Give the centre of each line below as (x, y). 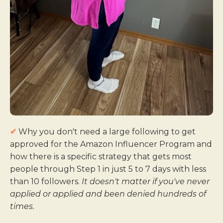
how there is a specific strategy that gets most (101, 157)
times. (22, 207)
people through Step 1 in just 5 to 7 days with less (108, 169)
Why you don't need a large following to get (106, 132)
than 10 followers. (46, 182)
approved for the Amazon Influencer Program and (111, 144)
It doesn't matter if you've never (146, 182)
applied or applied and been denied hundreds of (108, 194)
